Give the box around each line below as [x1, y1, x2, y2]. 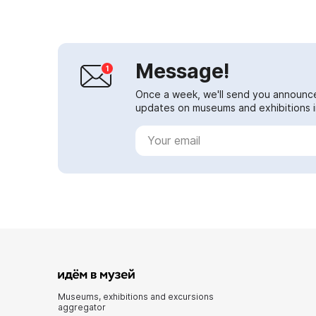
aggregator [58, 301, 106, 312]
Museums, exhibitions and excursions [58, 291, 214, 302]
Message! [135, 59, 230, 83]
